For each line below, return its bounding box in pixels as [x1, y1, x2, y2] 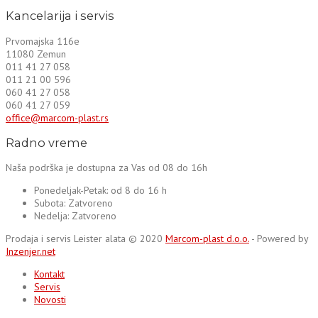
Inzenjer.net [6, 245, 55, 258]
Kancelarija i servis [6, 9, 114, 23]
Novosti [34, 293, 66, 307]
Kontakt [34, 268, 65, 281]
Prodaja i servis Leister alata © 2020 [6, 232, 165, 246]
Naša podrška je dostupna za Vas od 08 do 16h [6, 161, 207, 175]
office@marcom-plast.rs [6, 111, 109, 124]
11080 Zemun [6, 47, 66, 60]
